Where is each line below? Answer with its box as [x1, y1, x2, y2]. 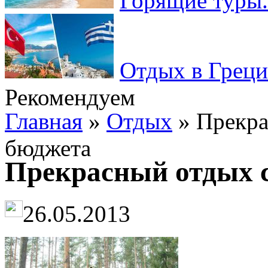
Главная [5, 108, 83, 134]
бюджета [5, 135, 91, 161]
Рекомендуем [5, 84, 135, 110]
